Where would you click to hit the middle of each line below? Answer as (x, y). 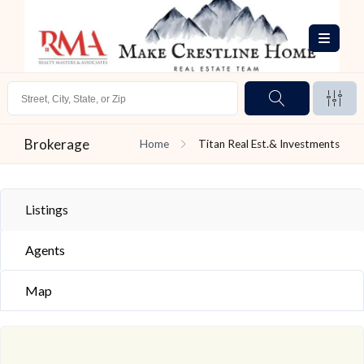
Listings (47, 209)
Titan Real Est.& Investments (269, 144)
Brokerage (57, 144)
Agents (45, 250)
